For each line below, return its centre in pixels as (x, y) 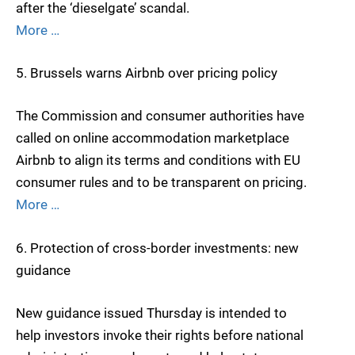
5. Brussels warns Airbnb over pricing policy (147, 73)
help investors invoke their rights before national (160, 335)
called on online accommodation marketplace (153, 138)
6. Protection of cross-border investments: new (157, 248)
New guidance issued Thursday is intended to (151, 313)
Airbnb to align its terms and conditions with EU (158, 160)
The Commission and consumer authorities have (160, 116)
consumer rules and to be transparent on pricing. (161, 183)
